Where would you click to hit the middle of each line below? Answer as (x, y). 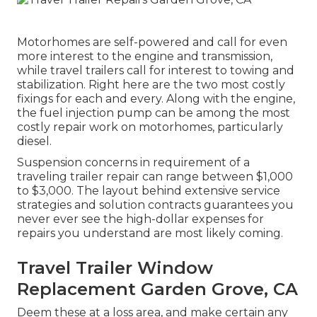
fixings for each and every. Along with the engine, (156, 98)
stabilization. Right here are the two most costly (151, 84)
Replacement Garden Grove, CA (157, 289)
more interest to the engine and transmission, (145, 56)
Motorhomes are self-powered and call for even (152, 42)
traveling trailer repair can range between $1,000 (155, 176)
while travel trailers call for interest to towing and (156, 70)
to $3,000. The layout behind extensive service (149, 190)
